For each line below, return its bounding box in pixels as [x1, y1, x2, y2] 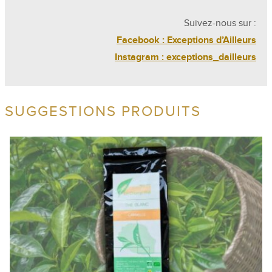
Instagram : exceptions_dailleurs [115, 50, 256, 63]
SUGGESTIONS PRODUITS [5, 102, 201, 120]
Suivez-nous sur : [184, 16, 256, 29]
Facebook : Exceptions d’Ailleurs [117, 33, 256, 46]
